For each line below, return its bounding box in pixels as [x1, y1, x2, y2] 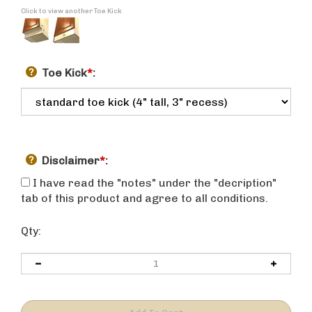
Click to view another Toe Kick [21, 9, 122, 17]
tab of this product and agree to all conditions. [21, 194, 268, 207]
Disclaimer [42, 156, 100, 169]
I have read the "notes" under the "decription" [30, 178, 276, 192]
